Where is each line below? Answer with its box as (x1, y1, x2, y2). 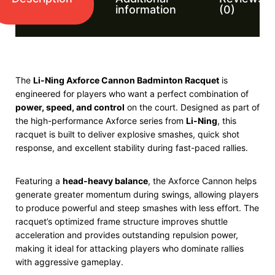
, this (217, 115, 236, 126)
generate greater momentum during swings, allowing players (15, 189, 258, 199)
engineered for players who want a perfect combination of (15, 88, 249, 99)
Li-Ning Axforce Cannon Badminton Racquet (33, 75, 219, 85)
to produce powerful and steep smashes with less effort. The (15, 203, 259, 213)
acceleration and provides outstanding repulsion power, (15, 230, 238, 240)
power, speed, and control (15, 102, 125, 112)
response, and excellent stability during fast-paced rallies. (15, 142, 248, 153)
